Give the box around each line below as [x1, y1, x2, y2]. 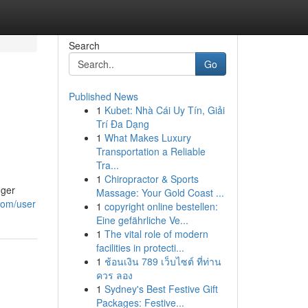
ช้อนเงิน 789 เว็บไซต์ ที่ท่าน [104, 254, 221, 268]
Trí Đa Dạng [96, 117, 149, 131]
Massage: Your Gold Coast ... [96, 186, 224, 199]
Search [68, 38, 100, 52]
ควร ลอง [96, 268, 133, 282]
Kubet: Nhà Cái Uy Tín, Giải [104, 103, 225, 117]
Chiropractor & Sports [104, 172, 199, 186]
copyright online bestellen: [104, 199, 218, 213]
